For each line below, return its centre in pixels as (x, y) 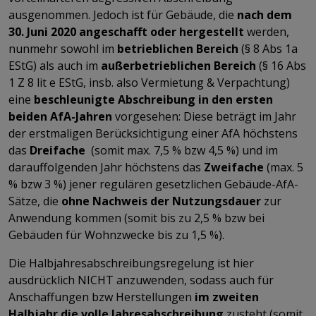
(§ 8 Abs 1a (268, 48)
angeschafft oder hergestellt (162, 31)
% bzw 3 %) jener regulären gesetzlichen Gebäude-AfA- (153, 184)
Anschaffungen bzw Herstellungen (102, 297)
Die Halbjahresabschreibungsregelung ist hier (131, 263)
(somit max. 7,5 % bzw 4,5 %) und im (182, 150)
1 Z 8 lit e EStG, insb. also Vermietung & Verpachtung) (149, 82)
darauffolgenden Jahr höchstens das (106, 167)
